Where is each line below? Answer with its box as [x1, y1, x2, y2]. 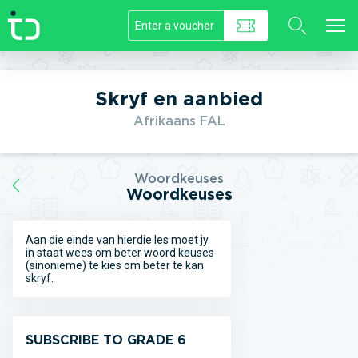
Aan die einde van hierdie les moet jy [26, 233, 209, 246]
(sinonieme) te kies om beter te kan [26, 259, 204, 272]
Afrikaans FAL [133, 113, 225, 129]
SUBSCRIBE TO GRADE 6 [26, 332, 186, 348]
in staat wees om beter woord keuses [26, 246, 214, 259]
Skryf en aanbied [95, 87, 263, 110]
